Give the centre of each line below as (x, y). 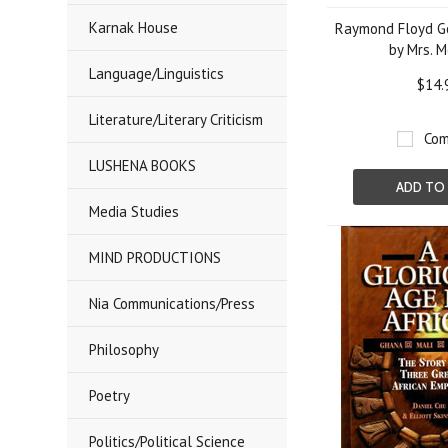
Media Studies (134, 211)
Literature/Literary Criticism (176, 119)
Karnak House (134, 27)
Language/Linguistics (157, 73)
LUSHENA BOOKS (143, 165)
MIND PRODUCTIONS (155, 257)
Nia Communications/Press (172, 303)
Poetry (110, 395)
